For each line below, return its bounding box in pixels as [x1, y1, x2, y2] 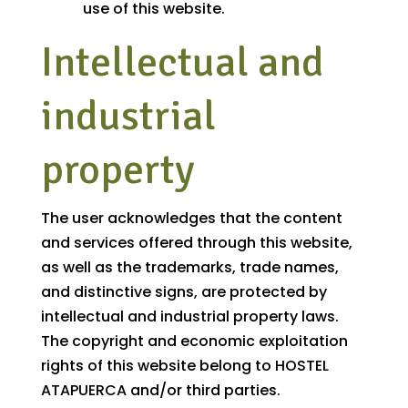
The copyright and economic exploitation [40, 331, 348, 352]
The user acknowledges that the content [40, 208, 342, 229]
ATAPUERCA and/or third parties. [40, 380, 280, 402]
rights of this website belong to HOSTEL [40, 355, 329, 377]
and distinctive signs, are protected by [40, 281, 327, 303]
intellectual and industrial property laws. [40, 306, 339, 328]
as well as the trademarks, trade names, [40, 257, 339, 279]
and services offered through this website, [40, 232, 352, 254]
